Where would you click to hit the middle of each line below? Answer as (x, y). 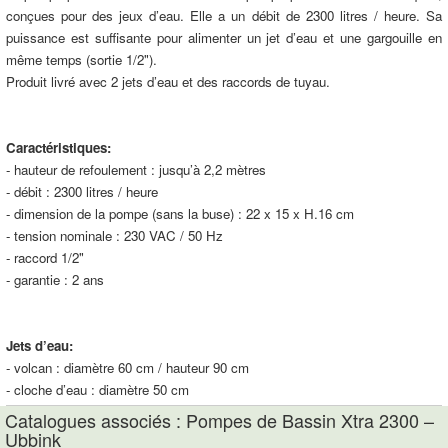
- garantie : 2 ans (55, 279)
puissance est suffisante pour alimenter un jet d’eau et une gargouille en (224, 37)
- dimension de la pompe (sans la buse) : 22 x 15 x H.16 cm (180, 213)
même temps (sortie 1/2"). (81, 59)
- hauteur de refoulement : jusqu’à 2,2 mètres (136, 169)
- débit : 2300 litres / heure (82, 191)
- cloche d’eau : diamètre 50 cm (97, 389)
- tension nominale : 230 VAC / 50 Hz (114, 235)
